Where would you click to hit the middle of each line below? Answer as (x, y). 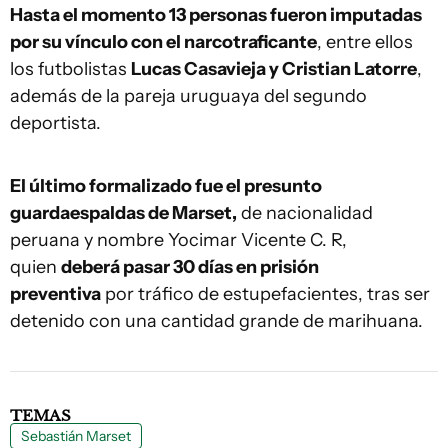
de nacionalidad (305, 213)
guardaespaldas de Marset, (123, 213)
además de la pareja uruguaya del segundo (188, 96)
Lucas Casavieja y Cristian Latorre (274, 69)
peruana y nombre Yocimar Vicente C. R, (178, 240)
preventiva (55, 294)
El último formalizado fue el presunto (166, 186)
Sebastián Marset (76, 436)
